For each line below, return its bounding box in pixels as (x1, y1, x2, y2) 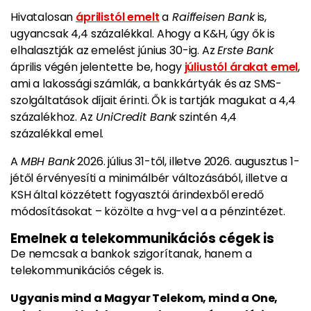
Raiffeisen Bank (169, 9, 255, 25)
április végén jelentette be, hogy (10, 59, 185, 75)
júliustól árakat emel (184, 59, 299, 75)
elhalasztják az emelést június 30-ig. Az (10, 42, 218, 58)
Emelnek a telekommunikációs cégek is (10, 229, 277, 248)
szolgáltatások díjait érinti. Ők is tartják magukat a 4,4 (10, 92, 296, 108)
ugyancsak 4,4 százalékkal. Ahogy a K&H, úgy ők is (10, 26, 276, 42)
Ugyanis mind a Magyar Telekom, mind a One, (10, 290, 278, 306)
